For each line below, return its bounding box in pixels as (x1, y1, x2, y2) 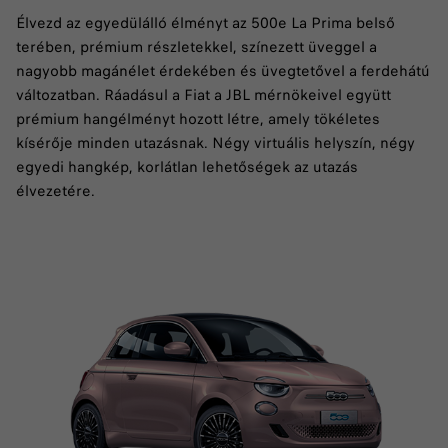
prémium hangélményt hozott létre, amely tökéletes (16, 108, 380, 131)
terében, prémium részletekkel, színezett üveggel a (16, 36, 377, 59)
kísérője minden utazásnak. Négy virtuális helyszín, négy (16, 132, 415, 155)
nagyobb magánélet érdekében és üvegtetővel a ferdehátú (16, 60, 430, 83)
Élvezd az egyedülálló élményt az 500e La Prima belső (16, 12, 395, 35)
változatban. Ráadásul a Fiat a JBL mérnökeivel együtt (16, 84, 391, 107)
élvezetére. (16, 180, 99, 203)
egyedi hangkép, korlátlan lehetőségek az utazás (16, 156, 358, 179)
